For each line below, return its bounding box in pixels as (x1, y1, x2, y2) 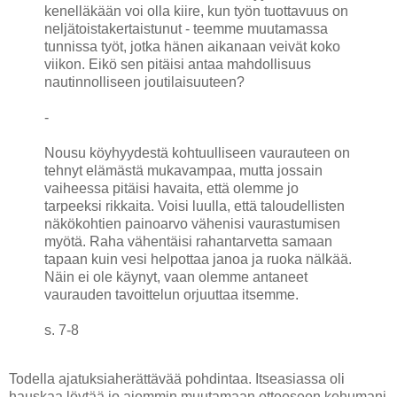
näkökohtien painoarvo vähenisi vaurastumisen (44, 215, 340, 231)
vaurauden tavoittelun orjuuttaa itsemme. (44, 286, 299, 302)
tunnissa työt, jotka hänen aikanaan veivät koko (44, 38, 340, 54)
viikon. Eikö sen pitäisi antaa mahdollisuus (44, 56, 311, 72)
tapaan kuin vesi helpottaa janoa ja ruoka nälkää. (44, 251, 352, 267)
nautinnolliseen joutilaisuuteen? (44, 74, 245, 90)
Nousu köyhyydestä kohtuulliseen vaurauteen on (44, 144, 350, 160)
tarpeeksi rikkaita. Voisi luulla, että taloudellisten (44, 198, 345, 214)
